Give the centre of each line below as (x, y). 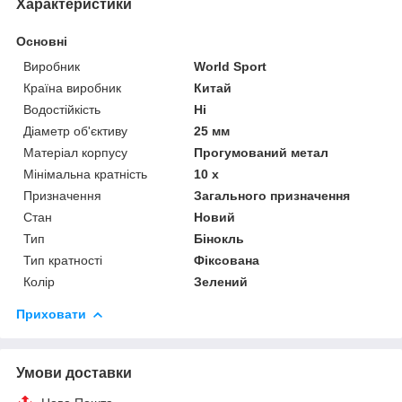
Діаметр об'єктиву (75, 131)
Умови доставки (74, 372)
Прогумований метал (262, 152)
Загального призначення (272, 195)
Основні (42, 41)
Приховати (51, 314)
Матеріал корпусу (75, 152)
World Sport (231, 66)
